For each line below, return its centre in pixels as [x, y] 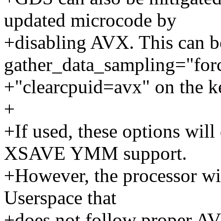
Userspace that [60, 198]
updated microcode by [90, 20]
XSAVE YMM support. [95, 153]
